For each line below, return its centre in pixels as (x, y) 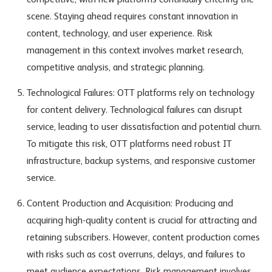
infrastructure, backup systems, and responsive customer (141, 162)
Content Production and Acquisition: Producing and (130, 204)
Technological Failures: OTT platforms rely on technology (140, 94)
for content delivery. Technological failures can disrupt (134, 111)
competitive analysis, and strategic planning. (115, 68)
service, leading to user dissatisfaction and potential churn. (144, 128)
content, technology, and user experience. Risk (119, 34)
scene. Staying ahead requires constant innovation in (132, 17)
